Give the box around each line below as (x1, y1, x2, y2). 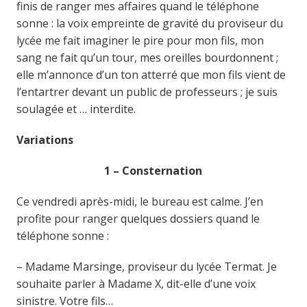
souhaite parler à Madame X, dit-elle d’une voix (16, 275, 256, 291)
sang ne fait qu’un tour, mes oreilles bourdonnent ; (16, 49, 278, 65)
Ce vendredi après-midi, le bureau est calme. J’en (16, 193, 263, 209)
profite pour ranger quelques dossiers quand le (16, 210, 260, 226)
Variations (16, 132, 73, 147)
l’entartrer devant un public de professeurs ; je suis (16, 84, 278, 99)
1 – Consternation (104, 162, 203, 178)
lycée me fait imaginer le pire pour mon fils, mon (16, 32, 264, 48)
